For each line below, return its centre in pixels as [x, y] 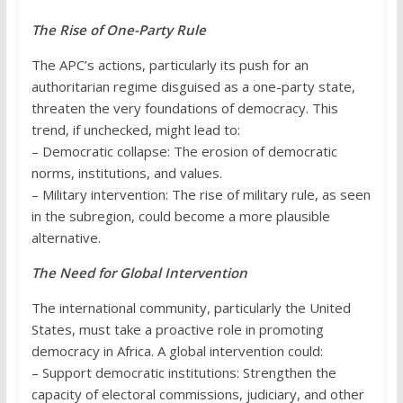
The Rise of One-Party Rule [118, 30]
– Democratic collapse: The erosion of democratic [184, 152]
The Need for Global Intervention [139, 273]
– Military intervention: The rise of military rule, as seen [201, 195]
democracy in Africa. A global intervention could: [177, 351]
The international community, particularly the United [191, 308]
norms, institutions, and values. [126, 173]
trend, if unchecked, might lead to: [135, 130]
